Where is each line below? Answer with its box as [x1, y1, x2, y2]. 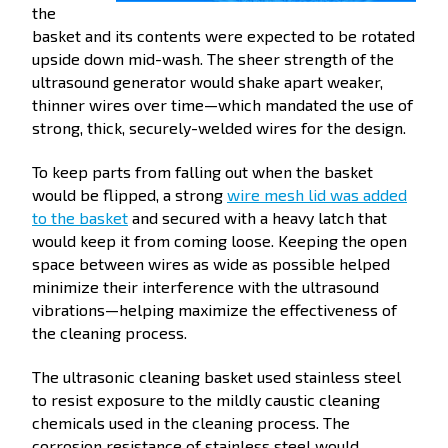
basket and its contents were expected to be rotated [32, 25, 415, 45]
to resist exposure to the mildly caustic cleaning [32, 389, 380, 409]
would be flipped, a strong [32, 184, 227, 204]
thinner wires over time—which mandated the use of [32, 94, 413, 114]
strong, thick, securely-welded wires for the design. [32, 117, 406, 137]
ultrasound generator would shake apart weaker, [32, 71, 383, 91]
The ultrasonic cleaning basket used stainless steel [32, 366, 401, 386]
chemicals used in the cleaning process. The [32, 412, 350, 432]
